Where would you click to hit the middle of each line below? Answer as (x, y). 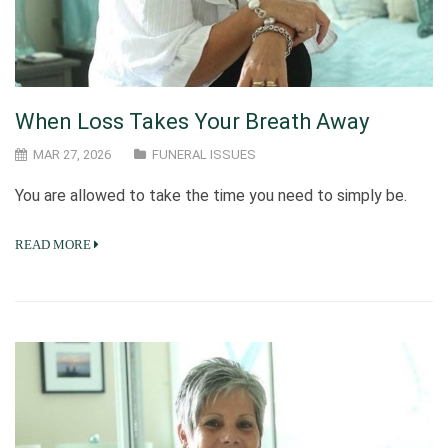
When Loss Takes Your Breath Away (192, 121)
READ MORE (53, 244)
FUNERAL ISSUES (204, 154)
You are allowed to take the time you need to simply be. (211, 195)
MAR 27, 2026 (70, 154)
